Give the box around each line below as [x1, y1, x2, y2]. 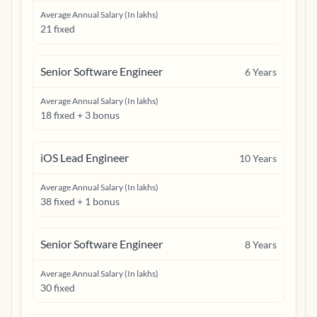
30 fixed [40, 282, 75, 294]
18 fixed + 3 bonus [40, 109, 120, 121]
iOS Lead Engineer [40, 151, 129, 164]
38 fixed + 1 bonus [40, 195, 120, 207]
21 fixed [40, 23, 75, 35]
